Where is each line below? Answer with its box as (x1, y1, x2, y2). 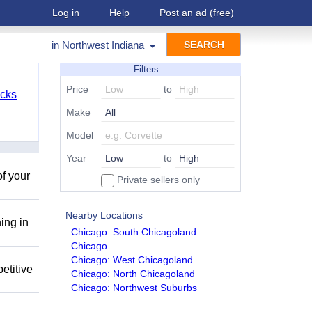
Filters (133, 64, 159, 75)
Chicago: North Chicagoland (71, 268, 195, 279)
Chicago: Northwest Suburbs (71, 282, 197, 293)
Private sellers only (114, 174, 200, 185)
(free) (207, 7, 234, 18)
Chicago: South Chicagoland (71, 226, 196, 237)
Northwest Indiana (62, 39, 144, 51)
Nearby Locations (65, 210, 143, 221)
